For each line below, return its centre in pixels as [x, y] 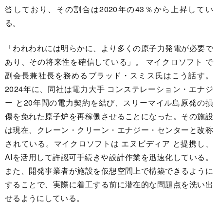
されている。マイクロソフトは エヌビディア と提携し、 [109, 144]
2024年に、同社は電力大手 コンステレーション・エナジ [109, 89]
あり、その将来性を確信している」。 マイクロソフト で [109, 62]
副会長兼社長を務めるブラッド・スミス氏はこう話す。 [109, 75]
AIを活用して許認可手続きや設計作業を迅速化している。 [109, 157]
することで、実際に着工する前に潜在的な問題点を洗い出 [109, 184]
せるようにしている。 [45, 198]
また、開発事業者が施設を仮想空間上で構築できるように [109, 171]
